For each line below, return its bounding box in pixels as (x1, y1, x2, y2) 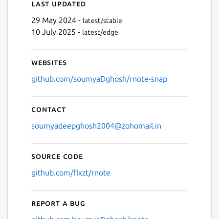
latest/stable (83, 16, 122, 24)
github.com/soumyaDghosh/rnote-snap (31, 74, 167, 83)
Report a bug (31, 198, 86, 207)
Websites (31, 57, 67, 66)
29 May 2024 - (31, 15, 83, 24)
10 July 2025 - (31, 27, 82, 36)
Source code (31, 151, 83, 160)
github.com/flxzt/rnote (31, 168, 110, 177)
